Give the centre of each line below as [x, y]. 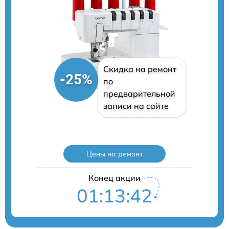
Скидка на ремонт [140, 69]
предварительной [139, 94]
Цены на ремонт [114, 154]
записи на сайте [136, 106]
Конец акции [114, 178]
